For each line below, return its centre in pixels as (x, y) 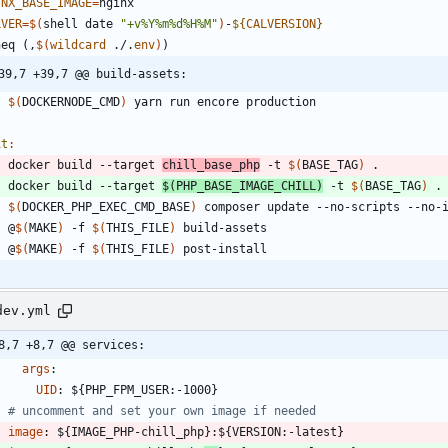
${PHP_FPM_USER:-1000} (144, 389)
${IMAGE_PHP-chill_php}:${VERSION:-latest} (200, 431)
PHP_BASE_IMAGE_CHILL (246, 185)
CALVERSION (281, 23)
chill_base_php (211, 164)
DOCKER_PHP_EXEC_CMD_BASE (106, 206)
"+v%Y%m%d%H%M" (169, 23)
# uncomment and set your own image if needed (162, 410)
